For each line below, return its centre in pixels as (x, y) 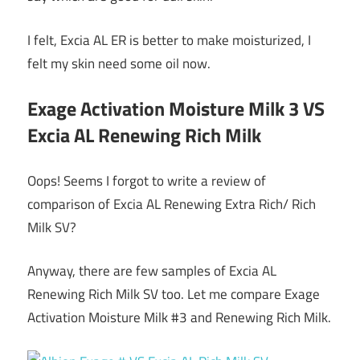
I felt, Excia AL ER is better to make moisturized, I (169, 40)
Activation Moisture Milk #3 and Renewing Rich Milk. (179, 318)
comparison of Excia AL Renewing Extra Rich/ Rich (172, 204)
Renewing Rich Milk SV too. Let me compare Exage (174, 295)
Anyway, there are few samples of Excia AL (152, 271)
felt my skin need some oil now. (119, 63)
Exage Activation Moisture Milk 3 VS (176, 109)
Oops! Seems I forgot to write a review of (147, 180)
